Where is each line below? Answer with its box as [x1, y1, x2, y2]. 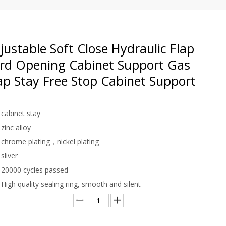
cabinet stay [1, 108, 40, 118]
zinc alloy [1, 122, 31, 132]
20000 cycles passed [1, 164, 68, 175]
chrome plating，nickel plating [1, 136, 99, 146]
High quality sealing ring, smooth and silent [1, 179, 141, 189]
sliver [1, 150, 18, 160]
